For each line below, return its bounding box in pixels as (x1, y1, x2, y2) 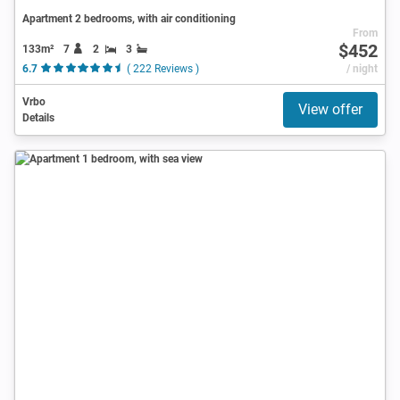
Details (22, 111, 54, 124)
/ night (346, 62, 378, 75)
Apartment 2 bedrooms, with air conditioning (22, 12, 236, 25)
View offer (298, 100, 362, 118)
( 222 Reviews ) (126, 62, 199, 75)
